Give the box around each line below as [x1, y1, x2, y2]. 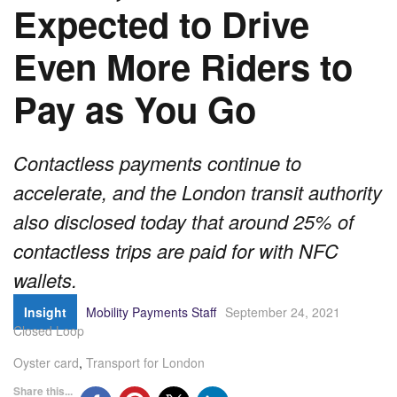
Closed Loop [13, 322, 84, 340]
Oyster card [13, 354, 79, 372]
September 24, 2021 [225, 303, 340, 322]
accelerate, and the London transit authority [13, 178, 382, 206]
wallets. [13, 266, 77, 294]
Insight [24, 303, 66, 322]
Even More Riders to [13, 41, 353, 92]
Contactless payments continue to [13, 149, 301, 177]
